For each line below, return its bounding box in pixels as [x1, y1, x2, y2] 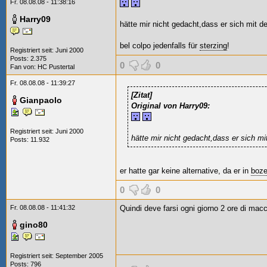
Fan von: [10, 63, 38, 70]
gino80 [20, 220, 48, 229]
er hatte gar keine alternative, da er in [120, 166, 251, 175]
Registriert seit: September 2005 [10, 252, 103, 259]
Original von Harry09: [131, 101, 210, 110]
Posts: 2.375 [10, 55, 46, 62]
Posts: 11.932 [10, 136, 49, 143]
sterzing [200, 41, 227, 50]
